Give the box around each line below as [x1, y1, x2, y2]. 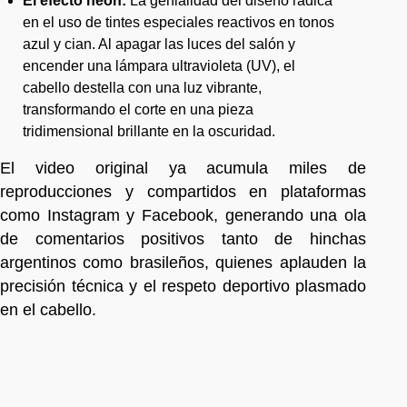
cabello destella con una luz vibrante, [23, 79, 262, 95]
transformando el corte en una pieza [23, 101, 253, 117]
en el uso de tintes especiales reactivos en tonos [23, 14, 334, 30]
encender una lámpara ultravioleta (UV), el [23, 57, 295, 74]
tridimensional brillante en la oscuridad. [23, 123, 275, 139]
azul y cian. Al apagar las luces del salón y [23, 35, 295, 52]
